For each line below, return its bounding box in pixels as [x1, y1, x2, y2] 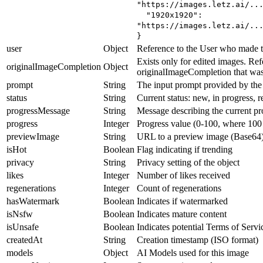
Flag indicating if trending [137, 144, 232, 154]
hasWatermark [6, 195, 59, 206]
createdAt [6, 234, 42, 245]
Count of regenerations [137, 183, 221, 193]
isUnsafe [6, 221, 39, 232]
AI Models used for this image [137, 247, 249, 258]
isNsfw [6, 208, 33, 219]
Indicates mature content [137, 208, 227, 219]
